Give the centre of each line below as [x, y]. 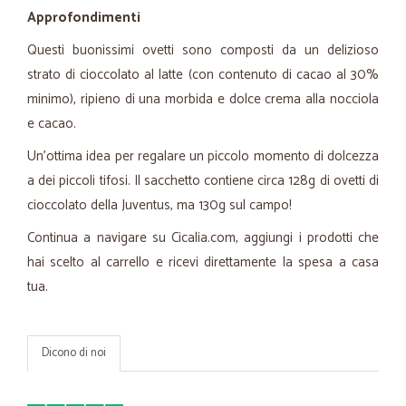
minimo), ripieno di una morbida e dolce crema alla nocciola [203, 99]
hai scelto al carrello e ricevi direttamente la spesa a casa [203, 262]
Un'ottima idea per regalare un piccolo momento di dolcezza [203, 156]
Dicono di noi [74, 353]
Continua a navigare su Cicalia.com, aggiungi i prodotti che [203, 238]
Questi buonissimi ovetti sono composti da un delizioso [203, 50]
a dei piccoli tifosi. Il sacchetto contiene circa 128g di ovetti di [203, 181]
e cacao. [52, 124]
